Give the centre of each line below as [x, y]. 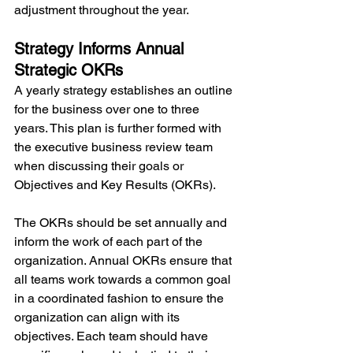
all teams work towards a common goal [124, 280]
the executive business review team [115, 147]
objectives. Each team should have [113, 336]
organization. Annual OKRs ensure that [124, 261]
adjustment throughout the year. [102, 10]
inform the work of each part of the [110, 242]
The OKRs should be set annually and [122, 223]
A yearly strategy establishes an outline [125, 91]
